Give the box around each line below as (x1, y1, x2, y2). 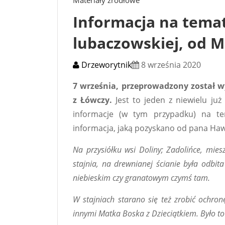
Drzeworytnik (79, 59, 132, 70)
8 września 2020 (139, 59, 201, 70)
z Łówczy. (73, 94, 113, 105)
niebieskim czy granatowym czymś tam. (73, 172, 210, 183)
